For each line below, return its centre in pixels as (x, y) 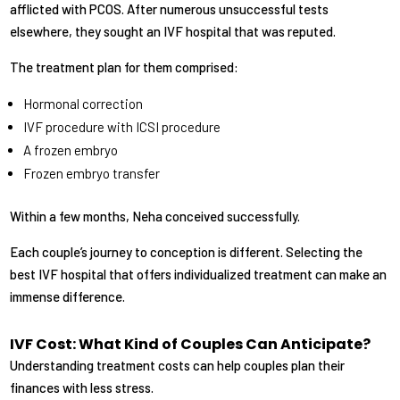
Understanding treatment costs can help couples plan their (178, 366)
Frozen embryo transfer (92, 174)
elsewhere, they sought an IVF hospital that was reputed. (173, 32)
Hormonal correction (83, 104)
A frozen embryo (71, 150)
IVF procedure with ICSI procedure (122, 127)
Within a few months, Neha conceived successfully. (155, 217)
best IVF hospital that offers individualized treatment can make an (199, 275)
